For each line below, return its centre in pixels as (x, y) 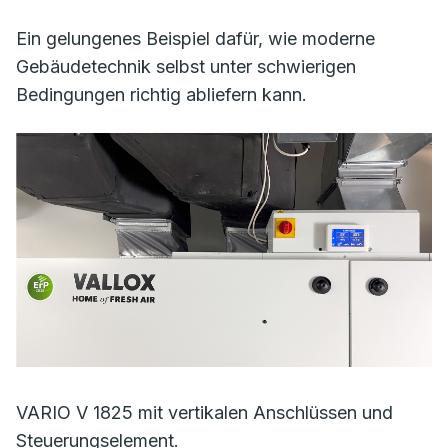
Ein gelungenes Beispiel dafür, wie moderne (195, 38)
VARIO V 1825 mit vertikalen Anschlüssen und (204, 412)
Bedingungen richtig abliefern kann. (164, 94)
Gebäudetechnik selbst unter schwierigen (186, 66)
